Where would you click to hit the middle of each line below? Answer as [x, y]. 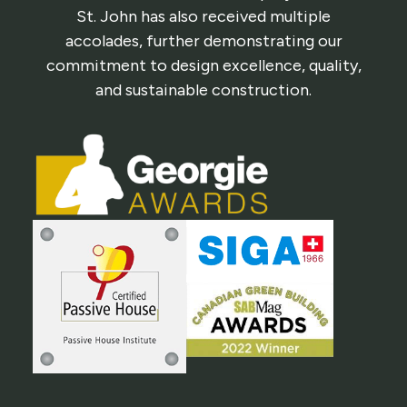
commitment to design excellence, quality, [203, 66]
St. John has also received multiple [203, 17]
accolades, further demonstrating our [203, 41]
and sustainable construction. [203, 90]
